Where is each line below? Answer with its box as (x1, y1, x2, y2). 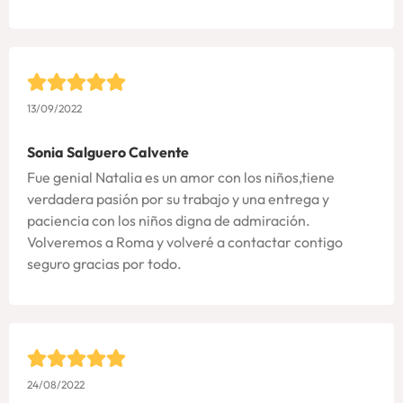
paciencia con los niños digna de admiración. (27, 210, 310, 229)
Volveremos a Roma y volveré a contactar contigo (27, 232, 343, 251)
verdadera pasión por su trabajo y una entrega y (27, 189, 329, 208)
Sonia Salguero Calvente (27, 142, 189, 161)
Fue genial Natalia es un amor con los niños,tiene (27, 167, 335, 186)
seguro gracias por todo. (27, 254, 182, 273)
